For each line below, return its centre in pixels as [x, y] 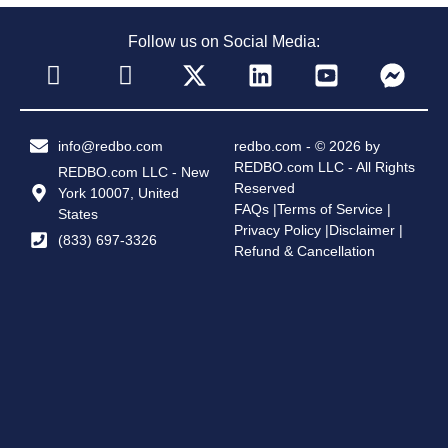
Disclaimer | [366, 229]
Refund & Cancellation [304, 250]
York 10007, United [118, 192]
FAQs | [255, 208]
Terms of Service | [334, 208]
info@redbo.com [110, 145]
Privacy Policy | [281, 229]
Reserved [264, 187]
